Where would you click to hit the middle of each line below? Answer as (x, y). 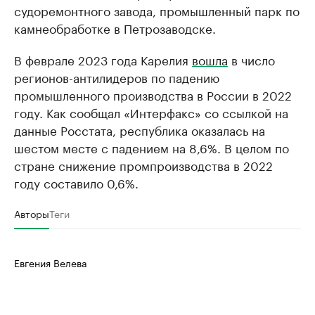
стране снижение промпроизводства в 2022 (143, 165)
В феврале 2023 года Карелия (103, 59)
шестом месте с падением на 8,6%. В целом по (152, 147)
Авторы (32, 213)
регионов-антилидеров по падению (117, 77)
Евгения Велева (51, 262)
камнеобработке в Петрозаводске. (115, 27)
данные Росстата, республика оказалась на (140, 129)
